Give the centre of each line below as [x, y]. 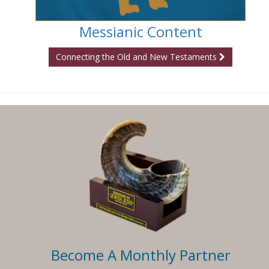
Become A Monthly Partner [141, 255]
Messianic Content [141, 31]
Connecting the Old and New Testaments [138, 56]
